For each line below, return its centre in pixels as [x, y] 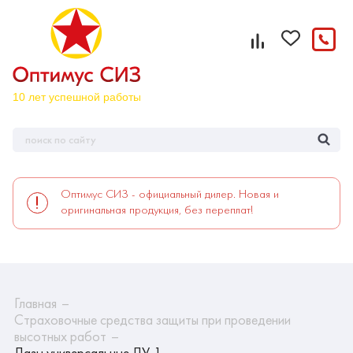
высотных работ [60, 336]
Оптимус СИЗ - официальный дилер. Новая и [170, 194]
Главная [35, 303]
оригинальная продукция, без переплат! [157, 210]
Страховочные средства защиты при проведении [152, 320]
